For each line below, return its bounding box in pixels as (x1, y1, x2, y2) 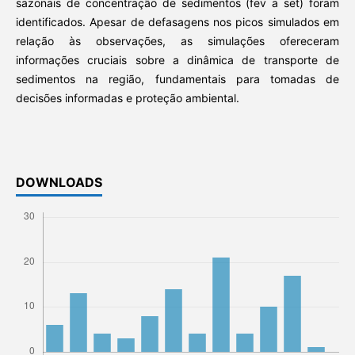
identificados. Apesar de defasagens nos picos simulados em (15, 14, 340, 29)
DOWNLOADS (15, 174, 102, 190)
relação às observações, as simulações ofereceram (15, 33, 340, 48)
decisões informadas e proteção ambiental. (15, 90, 239, 105)
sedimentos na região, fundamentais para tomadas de (15, 71, 340, 86)
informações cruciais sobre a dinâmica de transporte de (15, 52, 340, 67)
